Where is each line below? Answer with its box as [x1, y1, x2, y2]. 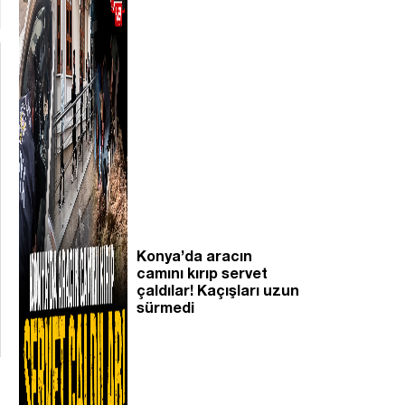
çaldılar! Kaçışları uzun [137, 280, 299, 298]
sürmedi [137, 297, 194, 316]
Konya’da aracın [137, 246, 252, 264]
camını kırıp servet [137, 263, 268, 281]
